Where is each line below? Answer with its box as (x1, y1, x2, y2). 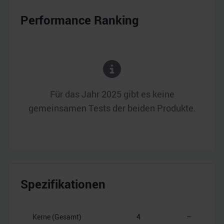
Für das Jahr (49, 87, 101, 100)
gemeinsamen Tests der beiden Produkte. (28, 101, 196, 114)
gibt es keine (121, 87, 174, 100)
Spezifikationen (20, 175, 105, 192)
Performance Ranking (20, 12, 139, 28)
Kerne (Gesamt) (32, 211, 81, 221)
